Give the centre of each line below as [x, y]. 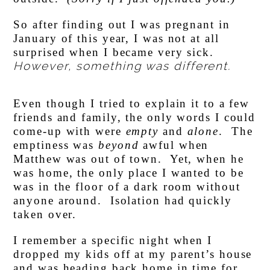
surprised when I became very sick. [116, 52]
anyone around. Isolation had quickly [123, 201]
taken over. [45, 215]
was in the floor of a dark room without [127, 187]
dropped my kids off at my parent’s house [133, 254]
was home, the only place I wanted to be [129, 173]
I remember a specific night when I [113, 240]
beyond [119, 145]
